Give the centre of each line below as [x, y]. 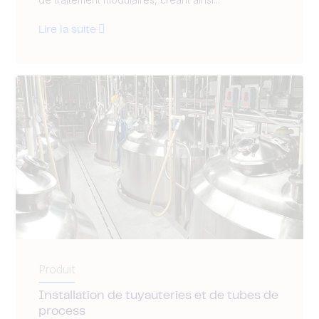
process [62, 312]
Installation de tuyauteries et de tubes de [158, 296]
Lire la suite [67, 30]
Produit [57, 269]
